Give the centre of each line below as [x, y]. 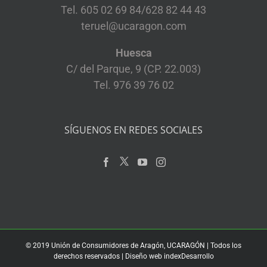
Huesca [133, 52]
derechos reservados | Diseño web [108, 256]
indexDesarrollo [189, 256]
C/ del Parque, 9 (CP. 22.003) [133, 69]
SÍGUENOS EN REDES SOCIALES [133, 130]
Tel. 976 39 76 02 [133, 85]
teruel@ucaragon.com [133, 26]
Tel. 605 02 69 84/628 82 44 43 [133, 10]
